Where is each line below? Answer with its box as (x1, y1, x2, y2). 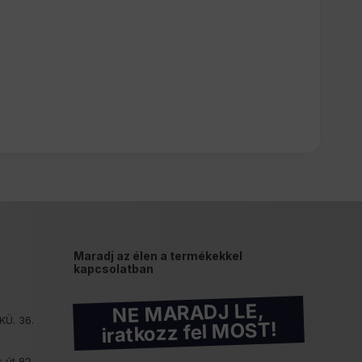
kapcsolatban (74, 262, 154, 276)
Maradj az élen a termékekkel (74, 249, 242, 263)
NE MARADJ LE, (112, 298, 265, 328)
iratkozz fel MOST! (100, 318, 277, 347)
